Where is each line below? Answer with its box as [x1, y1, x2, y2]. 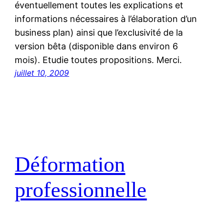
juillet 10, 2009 [15, 68, 69, 78]
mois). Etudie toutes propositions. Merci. [15, 55, 182, 66]
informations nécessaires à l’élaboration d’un [15, 14, 197, 24]
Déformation [15, 152, 126, 176]
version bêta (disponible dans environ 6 [15, 41, 178, 52]
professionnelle [15, 177, 147, 202]
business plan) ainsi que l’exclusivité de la [15, 27, 183, 38]
